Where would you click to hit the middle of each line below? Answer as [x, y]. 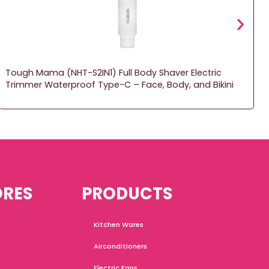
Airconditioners [121, 246]
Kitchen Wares [119, 225]
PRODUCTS [127, 194]
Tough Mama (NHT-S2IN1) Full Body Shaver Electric [114, 73]
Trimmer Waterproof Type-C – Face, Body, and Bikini [120, 85]
